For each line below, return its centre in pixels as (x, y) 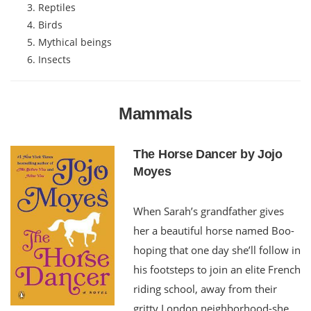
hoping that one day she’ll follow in (217, 250)
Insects (54, 59)
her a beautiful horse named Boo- (214, 230)
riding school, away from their (205, 288)
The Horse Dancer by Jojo (208, 154)
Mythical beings (75, 42)
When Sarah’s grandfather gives (209, 211)
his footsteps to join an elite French (217, 269)
